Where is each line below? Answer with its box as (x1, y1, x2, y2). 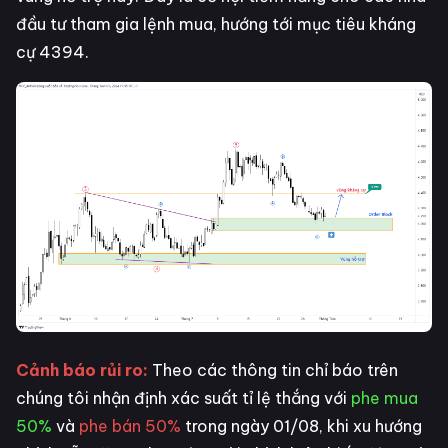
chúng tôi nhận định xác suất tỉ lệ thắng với (16, 387, 351, 408)
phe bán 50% (79, 415, 185, 436)
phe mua (351, 387, 418, 408)
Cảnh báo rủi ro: (16, 359, 152, 380)
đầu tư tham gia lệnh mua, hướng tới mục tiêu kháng (16, 14, 416, 35)
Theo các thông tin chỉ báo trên (152, 359, 398, 380)
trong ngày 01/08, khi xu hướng (185, 415, 422, 436)
